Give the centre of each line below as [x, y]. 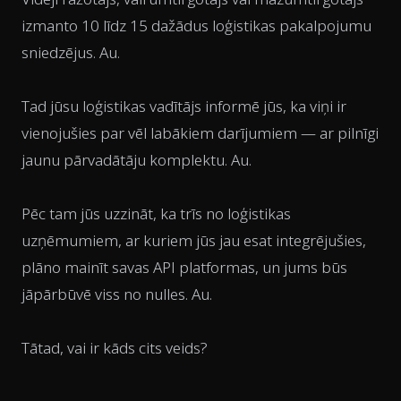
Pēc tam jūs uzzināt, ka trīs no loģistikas [156, 213]
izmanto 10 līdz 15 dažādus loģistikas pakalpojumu [196, 25]
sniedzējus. [60, 52]
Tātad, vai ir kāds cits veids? [115, 347]
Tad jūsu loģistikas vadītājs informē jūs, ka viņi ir [184, 106]
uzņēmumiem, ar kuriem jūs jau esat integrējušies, [194, 240]
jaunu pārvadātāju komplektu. [126, 159]
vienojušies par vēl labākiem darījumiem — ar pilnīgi [200, 132]
